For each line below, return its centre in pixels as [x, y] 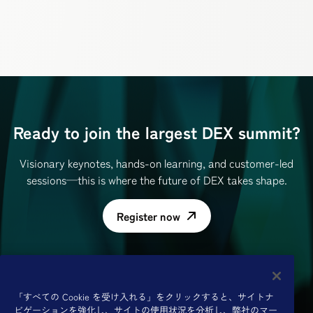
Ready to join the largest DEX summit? [156, 132]
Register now [148, 216]
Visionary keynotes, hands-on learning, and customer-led [156, 163]
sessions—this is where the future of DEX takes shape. [156, 180]
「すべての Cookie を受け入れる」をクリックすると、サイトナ [144, 296]
